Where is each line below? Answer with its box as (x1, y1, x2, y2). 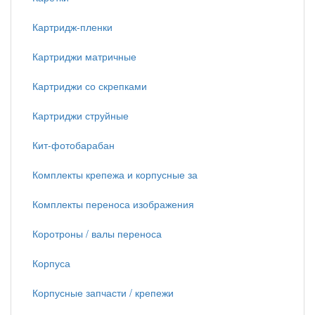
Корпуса (32, 256, 70, 270)
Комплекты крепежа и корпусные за (32, 167, 198, 181)
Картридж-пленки (32, 20, 112, 34)
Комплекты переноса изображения (32, 197, 194, 211)
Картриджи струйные (32, 108, 129, 122)
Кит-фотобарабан (32, 138, 115, 152)
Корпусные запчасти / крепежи (32, 285, 174, 300)
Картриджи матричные (32, 49, 136, 63)
